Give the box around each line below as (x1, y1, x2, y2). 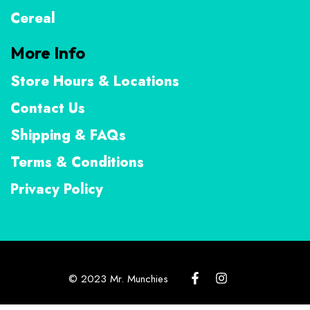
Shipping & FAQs (10, 125, 126, 145)
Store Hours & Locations (10, 71, 179, 91)
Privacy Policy (10, 179, 103, 199)
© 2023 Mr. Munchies (69, 271, 168, 286)
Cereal (10, 8, 55, 28)
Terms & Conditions (10, 152, 144, 172)
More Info (10, 42, 85, 63)
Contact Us (10, 98, 85, 118)
